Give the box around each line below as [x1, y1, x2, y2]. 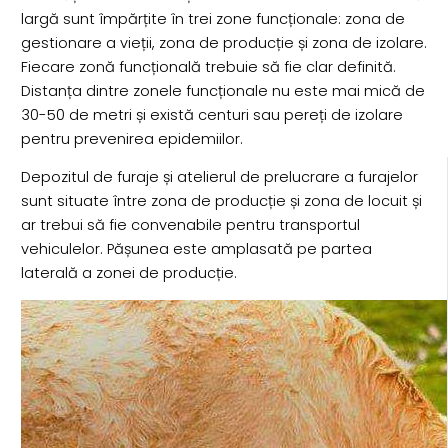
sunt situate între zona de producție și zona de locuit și [20, 191, 422, 212]
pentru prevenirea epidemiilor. [20, 128, 243, 149]
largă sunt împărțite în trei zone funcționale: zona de [20, 8, 405, 29]
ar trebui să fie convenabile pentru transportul [20, 215, 360, 236]
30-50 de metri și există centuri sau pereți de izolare [20, 104, 403, 125]
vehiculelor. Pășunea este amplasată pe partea [20, 239, 372, 260]
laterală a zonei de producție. [20, 263, 237, 284]
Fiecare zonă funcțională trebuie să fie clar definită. [20, 56, 396, 77]
